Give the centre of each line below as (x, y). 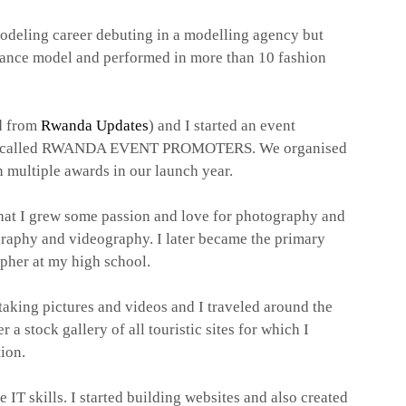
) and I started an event (222, 125)
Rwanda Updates (95, 125)
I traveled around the (266, 306)
